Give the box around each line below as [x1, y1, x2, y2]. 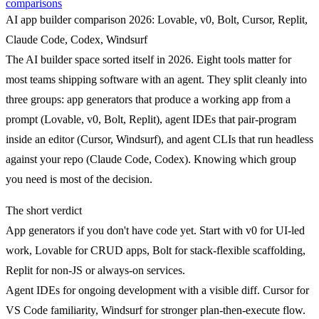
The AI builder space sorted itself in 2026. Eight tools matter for [6, 53, 291, 66]
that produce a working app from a [132, 93, 291, 105]
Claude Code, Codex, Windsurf [6, 33, 147, 46]
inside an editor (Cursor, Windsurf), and [6, 132, 186, 145]
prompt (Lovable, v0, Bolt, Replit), [6, 113, 165, 125]
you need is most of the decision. [6, 172, 152, 185]
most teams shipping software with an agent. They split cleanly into [6, 73, 307, 85]
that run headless [236, 132, 313, 145]
